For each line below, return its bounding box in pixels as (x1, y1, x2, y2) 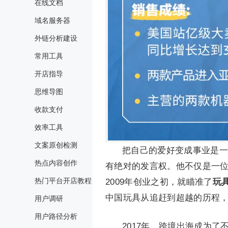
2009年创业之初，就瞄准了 (105, 177, 213, 187)
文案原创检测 (35, 141, 77, 149)
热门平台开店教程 (35, 177, 92, 185)
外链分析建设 (35, 34, 77, 42)
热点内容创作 (35, 159, 77, 167)
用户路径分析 (35, 212, 77, 220)
